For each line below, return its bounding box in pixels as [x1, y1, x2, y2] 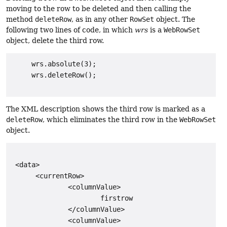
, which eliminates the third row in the [43, 116, 179, 124]
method [6, 15, 35, 24]
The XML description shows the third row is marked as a [6, 105, 205, 113]
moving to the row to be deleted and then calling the [6, 5, 191, 13]
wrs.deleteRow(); [11, 71, 96, 80]
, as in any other [71, 15, 130, 24]
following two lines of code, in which [6, 26, 135, 34]
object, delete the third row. [6, 36, 104, 45]
